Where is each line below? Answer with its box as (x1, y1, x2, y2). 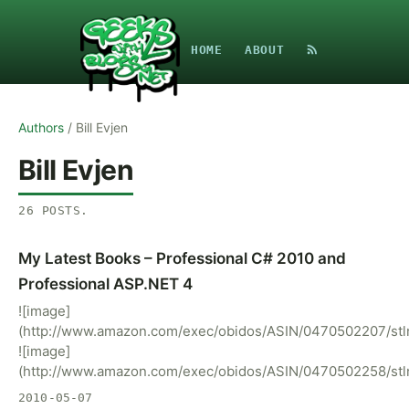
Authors (18, 120, 64, 135)
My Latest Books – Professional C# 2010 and (18, 249, 346, 267)
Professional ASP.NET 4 (18, 275, 193, 293)
